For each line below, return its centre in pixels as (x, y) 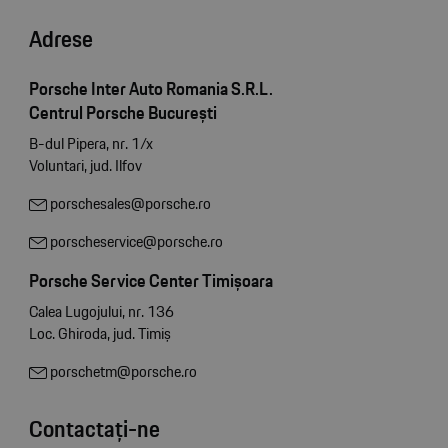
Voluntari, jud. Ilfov (85, 166)
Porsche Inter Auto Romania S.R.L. (150, 89)
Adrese (60, 39)
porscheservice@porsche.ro (134, 242)
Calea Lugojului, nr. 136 (101, 312)
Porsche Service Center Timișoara (150, 281)
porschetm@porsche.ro (121, 372)
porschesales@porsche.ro (128, 204)
